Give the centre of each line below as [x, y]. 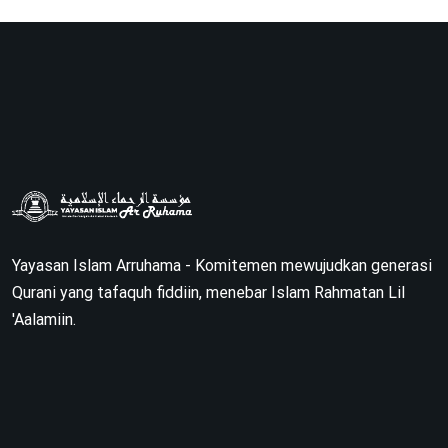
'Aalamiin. [44, 319]
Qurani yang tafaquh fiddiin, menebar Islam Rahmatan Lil [208, 292]
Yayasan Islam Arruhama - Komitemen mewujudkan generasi [222, 265]
